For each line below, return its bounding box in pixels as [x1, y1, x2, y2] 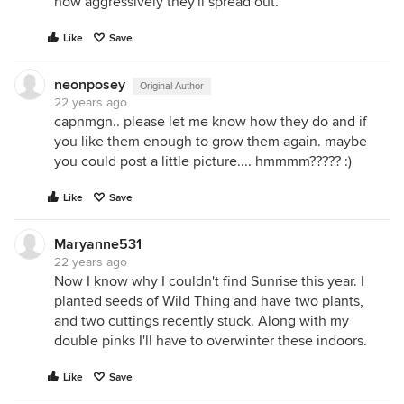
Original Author [140, 80, 204, 92]
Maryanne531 [54, 235, 142, 253]
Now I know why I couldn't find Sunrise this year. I [54, 272, 364, 290]
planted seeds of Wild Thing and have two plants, [54, 292, 363, 310]
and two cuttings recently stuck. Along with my [54, 312, 349, 330]
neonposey [54, 76, 125, 94]
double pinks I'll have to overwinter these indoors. [54, 332, 367, 350]
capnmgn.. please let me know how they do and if [54, 113, 367, 131]
